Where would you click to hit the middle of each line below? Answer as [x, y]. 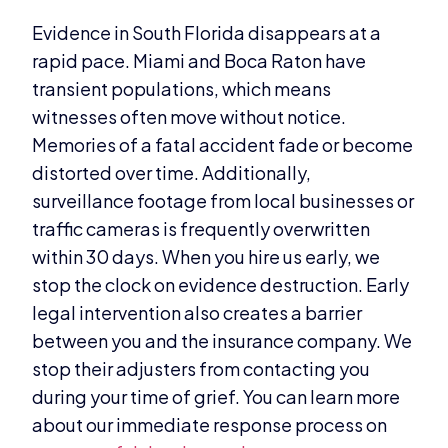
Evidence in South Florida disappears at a [207, 33]
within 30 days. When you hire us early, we [206, 257]
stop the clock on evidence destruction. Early [221, 285]
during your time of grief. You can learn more [216, 397]
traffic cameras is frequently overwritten [201, 229]
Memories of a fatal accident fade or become [223, 145]
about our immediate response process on [210, 425]
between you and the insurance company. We [222, 341]
